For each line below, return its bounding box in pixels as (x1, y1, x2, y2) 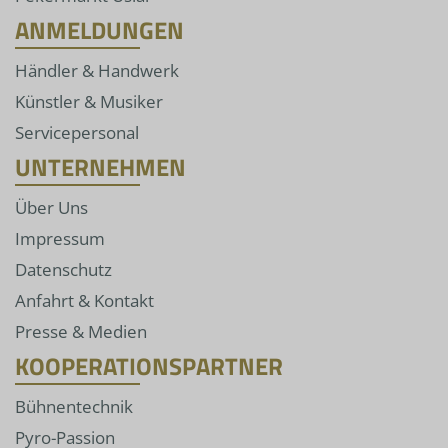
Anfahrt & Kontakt (15, 288, 154, 312)
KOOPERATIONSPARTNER (15, 347, 283, 384)
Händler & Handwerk (15, 58, 179, 82)
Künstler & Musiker (15, 89, 163, 113)
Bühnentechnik (15, 394, 133, 418)
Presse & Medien (15, 319, 147, 343)
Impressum (15, 226, 105, 250)
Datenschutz (15, 257, 112, 281)
